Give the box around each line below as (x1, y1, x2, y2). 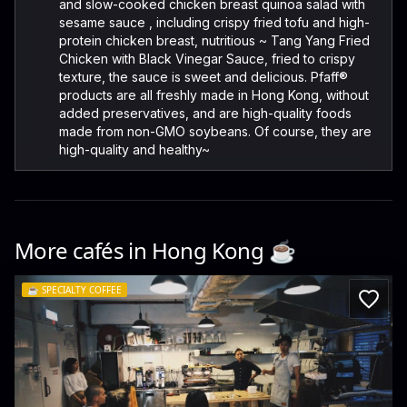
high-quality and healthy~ (59, 142, 210, 157)
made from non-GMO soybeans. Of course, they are (59, 124, 372, 139)
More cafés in (15, 235, 152, 265)
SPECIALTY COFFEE (42, 283, 122, 296)
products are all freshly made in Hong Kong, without (59, 87, 369, 103)
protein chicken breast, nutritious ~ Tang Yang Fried (59, 33, 370, 48)
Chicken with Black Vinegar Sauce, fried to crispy (59, 51, 355, 66)
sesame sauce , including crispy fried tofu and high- (59, 15, 370, 30)
